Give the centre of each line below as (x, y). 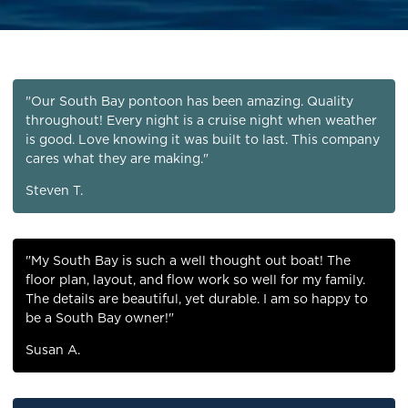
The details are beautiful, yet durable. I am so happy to (197, 299)
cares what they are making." (117, 159)
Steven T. (54, 191)
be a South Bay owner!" (100, 318)
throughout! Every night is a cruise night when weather (201, 121)
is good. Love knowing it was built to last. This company (203, 140)
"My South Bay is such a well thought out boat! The (188, 261)
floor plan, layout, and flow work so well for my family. (195, 280)
